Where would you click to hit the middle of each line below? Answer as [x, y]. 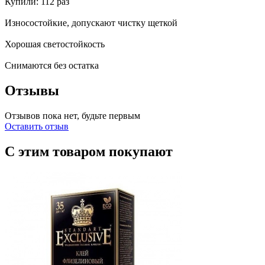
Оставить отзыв [37, 126]
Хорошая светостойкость [55, 44]
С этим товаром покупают [89, 151]
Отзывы [32, 90]
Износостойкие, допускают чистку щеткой [91, 22]
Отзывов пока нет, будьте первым [72, 115]
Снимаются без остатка [52, 65]
